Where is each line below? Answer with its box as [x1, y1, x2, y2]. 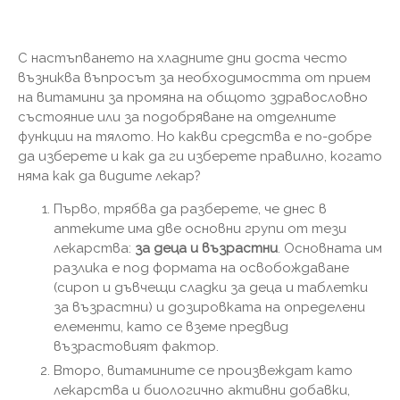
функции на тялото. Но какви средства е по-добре [18, 129, 371, 145]
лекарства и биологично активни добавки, [54, 382, 350, 398]
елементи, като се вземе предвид [54, 319, 288, 335]
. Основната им [278, 240, 382, 256]
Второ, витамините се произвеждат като [54, 362, 353, 379]
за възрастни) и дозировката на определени [54, 299, 365, 315]
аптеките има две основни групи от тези [54, 221, 346, 237]
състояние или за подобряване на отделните [18, 109, 336, 125]
